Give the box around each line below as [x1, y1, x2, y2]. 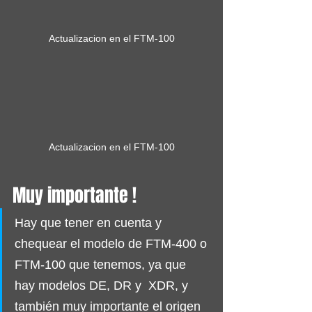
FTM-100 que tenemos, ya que [15, 257, 189, 272]
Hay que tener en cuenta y [15, 215, 165, 230]
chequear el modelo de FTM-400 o [15, 236, 210, 251]
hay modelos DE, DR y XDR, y [15, 278, 192, 292]
